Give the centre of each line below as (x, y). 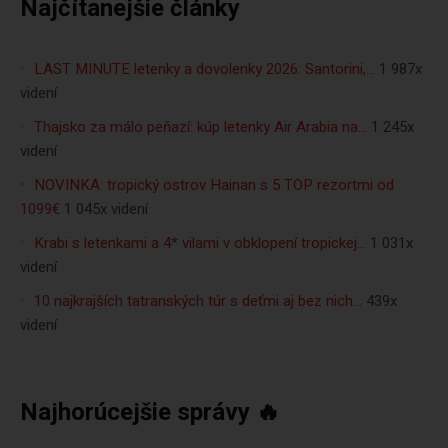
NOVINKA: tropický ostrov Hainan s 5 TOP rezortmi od (214, 185)
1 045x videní (106, 209)
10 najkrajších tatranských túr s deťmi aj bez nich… (198, 301)
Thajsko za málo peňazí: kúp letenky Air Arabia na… (200, 127)
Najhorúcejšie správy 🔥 (150, 413)
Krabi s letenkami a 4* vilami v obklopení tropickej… (200, 243)
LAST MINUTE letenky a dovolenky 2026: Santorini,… (204, 69)
